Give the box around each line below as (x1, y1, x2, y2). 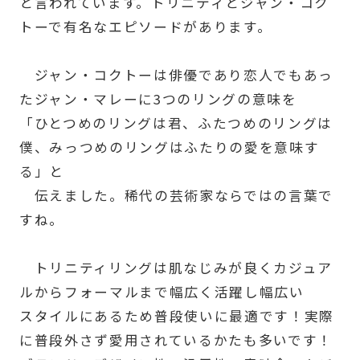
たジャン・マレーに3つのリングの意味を (18, 88, 297, 108)
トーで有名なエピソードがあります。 (18, 16, 272, 36)
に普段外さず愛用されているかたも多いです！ (18, 329, 333, 350)
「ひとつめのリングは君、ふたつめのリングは (18, 112, 333, 133)
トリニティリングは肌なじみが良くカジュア (18, 257, 333, 277)
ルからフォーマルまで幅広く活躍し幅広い (18, 281, 305, 301)
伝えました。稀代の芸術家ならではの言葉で (18, 185, 333, 205)
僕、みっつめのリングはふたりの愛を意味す (18, 137, 320, 157)
